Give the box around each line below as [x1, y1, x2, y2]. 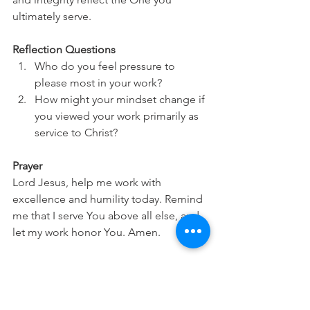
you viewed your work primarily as [35, 109, 201, 122]
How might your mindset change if [35, 93, 208, 106]
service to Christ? [35, 126, 118, 139]
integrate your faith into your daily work [12, 292, 206, 305]
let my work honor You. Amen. [12, 226, 161, 239]
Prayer [12, 159, 42, 172]
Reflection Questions [12, 43, 116, 56]
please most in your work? [35, 76, 162, 89]
